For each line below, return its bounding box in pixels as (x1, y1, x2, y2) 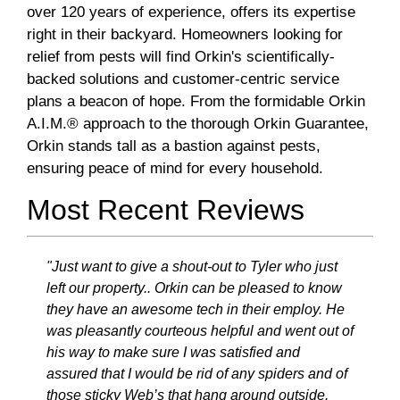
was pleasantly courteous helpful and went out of (46, 323, 354, 339)
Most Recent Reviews (27, 194, 304, 227)
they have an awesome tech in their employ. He (46, 302, 345, 318)
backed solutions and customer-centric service (27, 71, 339, 88)
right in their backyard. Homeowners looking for (27, 26, 343, 44)
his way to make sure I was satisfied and (46, 345, 300, 361)
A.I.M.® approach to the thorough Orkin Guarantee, (27, 115, 369, 133)
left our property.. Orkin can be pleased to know (46, 280, 342, 296)
